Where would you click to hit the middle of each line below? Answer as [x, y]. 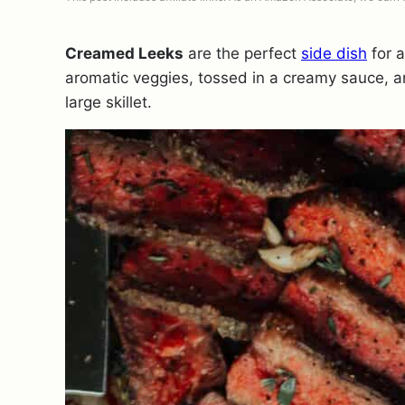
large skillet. [108, 102]
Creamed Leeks [124, 53]
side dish [334, 53]
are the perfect [242, 53]
